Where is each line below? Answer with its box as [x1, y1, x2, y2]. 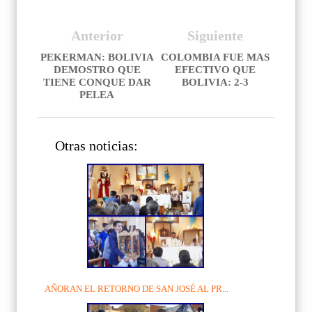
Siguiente [187, 28, 243, 44]
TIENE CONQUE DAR [42, 77, 151, 88]
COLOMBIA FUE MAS [161, 52, 270, 63]
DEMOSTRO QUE [53, 64, 141, 76]
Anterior [70, 28, 123, 44]
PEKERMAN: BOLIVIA [40, 52, 154, 63]
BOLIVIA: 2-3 [182, 77, 249, 88]
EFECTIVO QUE [175, 64, 256, 76]
